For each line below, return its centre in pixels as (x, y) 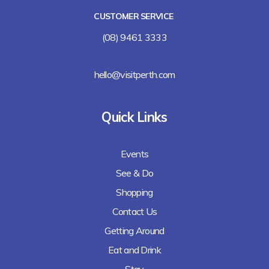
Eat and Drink (134, 249)
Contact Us (134, 211)
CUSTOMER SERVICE (134, 16)
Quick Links (134, 117)
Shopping (134, 192)
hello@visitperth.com (134, 74)
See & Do (134, 173)
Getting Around (134, 230)
